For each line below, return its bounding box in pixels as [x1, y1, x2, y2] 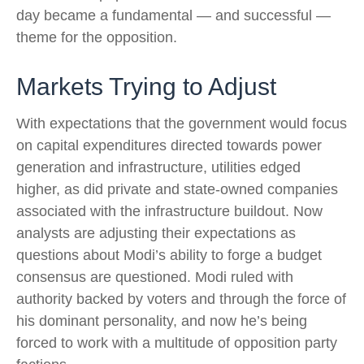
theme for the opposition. [16, 28, 177, 45]
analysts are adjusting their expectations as [16, 224, 296, 241]
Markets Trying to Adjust [16, 72, 276, 100]
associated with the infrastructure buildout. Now [16, 202, 323, 219]
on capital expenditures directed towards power [16, 136, 322, 154]
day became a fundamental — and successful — [16, 6, 331, 24]
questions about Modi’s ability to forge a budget [16, 246, 322, 263]
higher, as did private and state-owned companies [16, 180, 338, 197]
